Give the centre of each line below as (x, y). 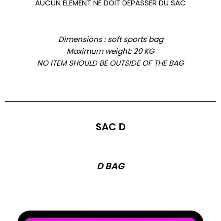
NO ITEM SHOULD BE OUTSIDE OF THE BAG (110, 63)
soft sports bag (135, 39)
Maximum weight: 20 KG (110, 51)
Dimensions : (83, 39)
